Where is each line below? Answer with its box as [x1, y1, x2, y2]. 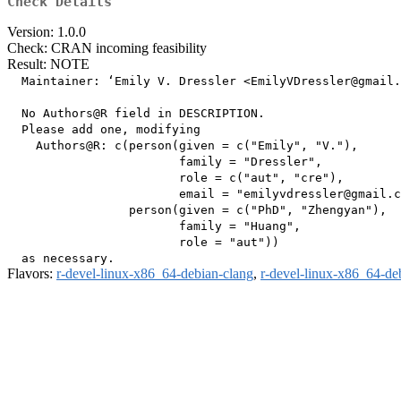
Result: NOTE [7, 56, 90, 73]
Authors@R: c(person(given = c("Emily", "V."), [7, 139, 358, 153]
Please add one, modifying [7, 123, 200, 137]
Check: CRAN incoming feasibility [7, 40, 207, 56]
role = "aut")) [7, 235, 279, 250]
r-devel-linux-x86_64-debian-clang [56, 266, 253, 282]
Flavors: [7, 266, 56, 282]
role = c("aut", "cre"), [7, 171, 344, 185]
